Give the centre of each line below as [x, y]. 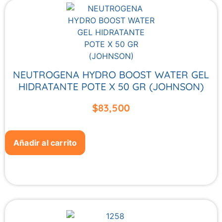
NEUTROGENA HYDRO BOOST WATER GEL [111, 75]
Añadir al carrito [45, 142]
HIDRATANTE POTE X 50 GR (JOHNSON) [111, 87]
